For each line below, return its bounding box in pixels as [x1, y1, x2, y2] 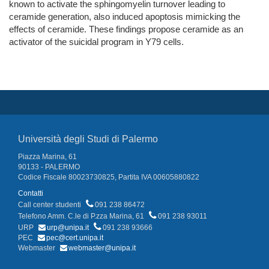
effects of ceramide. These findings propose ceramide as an [9, 24, 243, 35]
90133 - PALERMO [18, 163, 80, 172]
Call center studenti [18, 201, 83, 210]
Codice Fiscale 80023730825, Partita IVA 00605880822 [18, 173, 199, 182]
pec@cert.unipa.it [46, 234, 103, 243]
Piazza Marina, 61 [18, 153, 77, 162]
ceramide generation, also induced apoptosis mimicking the [9, 11, 240, 22]
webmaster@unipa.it [68, 244, 136, 253]
